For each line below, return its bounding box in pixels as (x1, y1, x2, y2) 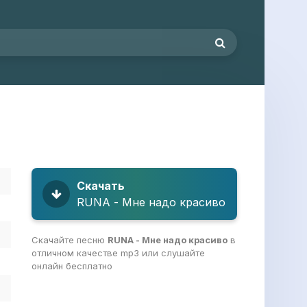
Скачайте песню (32, 234, 108, 245)
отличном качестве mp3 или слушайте (32, 247, 205, 258)
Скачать (77, 179, 125, 193)
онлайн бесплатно (32, 260, 112, 271)
